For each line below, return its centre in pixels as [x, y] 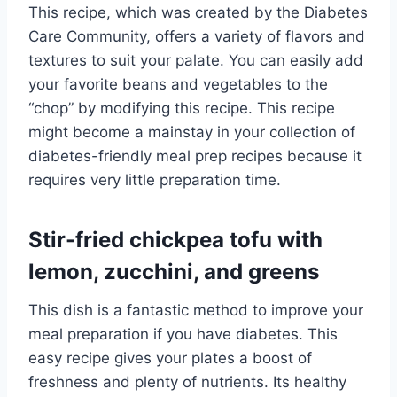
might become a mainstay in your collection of [192, 132]
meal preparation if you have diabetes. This [183, 334]
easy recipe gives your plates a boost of [170, 358]
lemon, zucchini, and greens [174, 271]
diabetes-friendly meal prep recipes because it [195, 156]
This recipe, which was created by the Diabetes [198, 12]
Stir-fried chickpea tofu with [175, 239]
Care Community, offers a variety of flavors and [197, 36]
